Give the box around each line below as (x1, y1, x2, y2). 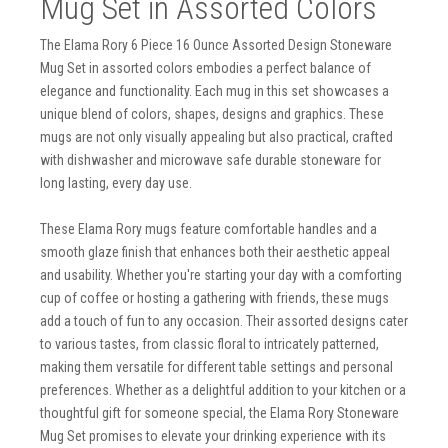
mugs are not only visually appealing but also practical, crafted (40, 129, 393, 145)
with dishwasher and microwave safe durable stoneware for (40, 152, 381, 168)
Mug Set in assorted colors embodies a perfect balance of (40, 60, 371, 76)
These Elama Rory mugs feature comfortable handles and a (40, 221, 377, 237)
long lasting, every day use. (40, 175, 192, 191)
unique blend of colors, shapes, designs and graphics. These (40, 106, 384, 122)
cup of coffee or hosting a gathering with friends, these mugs (40, 290, 389, 306)
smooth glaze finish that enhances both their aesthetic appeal (40, 244, 390, 260)
